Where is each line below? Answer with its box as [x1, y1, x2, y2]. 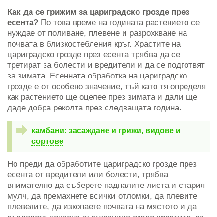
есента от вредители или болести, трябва [7, 170, 168, 180]
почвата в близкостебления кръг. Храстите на [7, 39, 181, 49]
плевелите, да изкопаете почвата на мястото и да [7, 202, 197, 212]
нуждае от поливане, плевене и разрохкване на [7, 29, 187, 38]
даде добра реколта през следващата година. [7, 103, 182, 113]
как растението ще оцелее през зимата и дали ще [7, 93, 197, 102]
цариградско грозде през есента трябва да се [7, 50, 180, 60]
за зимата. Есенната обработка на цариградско [7, 71, 187, 81]
